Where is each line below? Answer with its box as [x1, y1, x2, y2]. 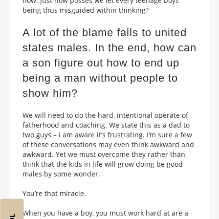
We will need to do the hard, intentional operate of [22, 110, 188, 120]
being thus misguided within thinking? [22, 5, 149, 15]
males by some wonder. [22, 169, 100, 178]
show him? [22, 87, 78, 99]
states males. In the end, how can [22, 41, 197, 54]
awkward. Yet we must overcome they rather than [22, 149, 185, 159]
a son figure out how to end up [22, 56, 179, 69]
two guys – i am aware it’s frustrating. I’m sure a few [22, 130, 192, 139]
